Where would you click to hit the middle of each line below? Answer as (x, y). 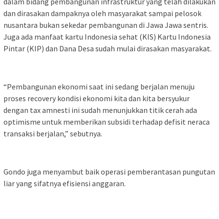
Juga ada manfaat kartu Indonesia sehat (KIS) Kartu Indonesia (107, 36)
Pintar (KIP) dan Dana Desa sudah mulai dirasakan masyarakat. (108, 48)
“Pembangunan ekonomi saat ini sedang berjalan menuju (99, 86)
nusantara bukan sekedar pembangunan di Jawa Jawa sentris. (106, 25)
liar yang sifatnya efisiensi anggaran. (65, 183)
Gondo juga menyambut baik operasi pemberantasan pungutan (109, 171)
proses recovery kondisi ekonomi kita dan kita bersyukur (97, 98)
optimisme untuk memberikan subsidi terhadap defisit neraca (107, 121)
